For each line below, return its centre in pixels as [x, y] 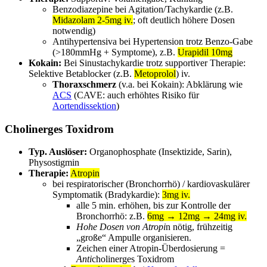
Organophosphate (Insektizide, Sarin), [159, 152]
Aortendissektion [84, 105]
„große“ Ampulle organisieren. [134, 238]
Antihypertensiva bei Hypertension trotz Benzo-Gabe [153, 41]
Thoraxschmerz [84, 84]
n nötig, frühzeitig [199, 227]
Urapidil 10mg [205, 52]
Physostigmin [54, 163]
